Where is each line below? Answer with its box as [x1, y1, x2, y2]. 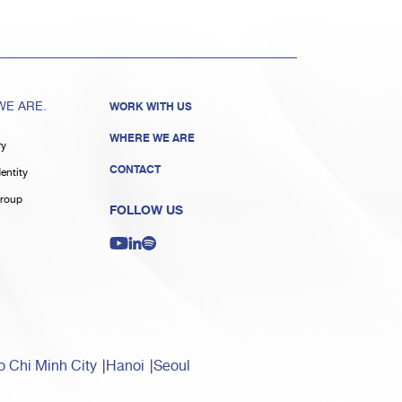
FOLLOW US [109, 200, 183, 222]
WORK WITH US [109, 98, 192, 117]
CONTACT [109, 161, 161, 179]
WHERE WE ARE [109, 129, 195, 148]
